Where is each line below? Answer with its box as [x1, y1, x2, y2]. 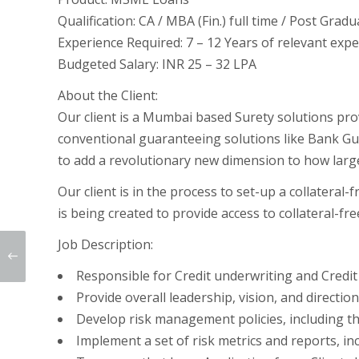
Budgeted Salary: [58, 55, 159, 73]
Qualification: [58, 12, 135, 30]
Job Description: [58, 236, 153, 253]
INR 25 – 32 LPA [159, 55, 256, 73]
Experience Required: [58, 34, 183, 51]
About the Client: [58, 87, 158, 104]
